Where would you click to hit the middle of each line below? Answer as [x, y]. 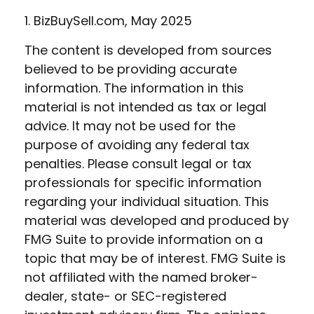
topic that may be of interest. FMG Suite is [155, 258]
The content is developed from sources [148, 50]
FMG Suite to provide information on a [144, 239]
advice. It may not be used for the [130, 126]
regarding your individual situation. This [147, 202]
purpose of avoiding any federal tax [137, 145]
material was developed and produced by [157, 220]
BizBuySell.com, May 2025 [113, 21]
